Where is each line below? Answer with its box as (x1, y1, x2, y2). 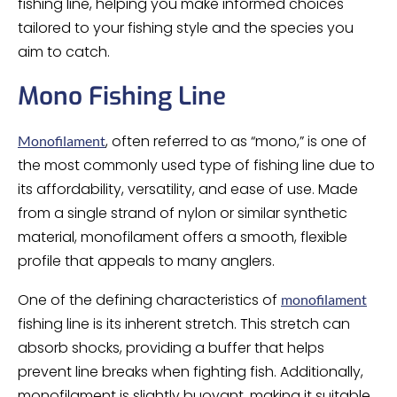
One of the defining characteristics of (18, 290, 281, 310)
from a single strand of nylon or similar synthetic (18, 203, 347, 223)
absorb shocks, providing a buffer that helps (18, 338, 324, 358)
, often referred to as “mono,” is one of (105, 131, 367, 152)
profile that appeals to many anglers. (18, 251, 275, 271)
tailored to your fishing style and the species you (18, 18, 354, 38)
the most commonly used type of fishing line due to (18, 155, 375, 175)
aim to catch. (18, 42, 110, 62)
